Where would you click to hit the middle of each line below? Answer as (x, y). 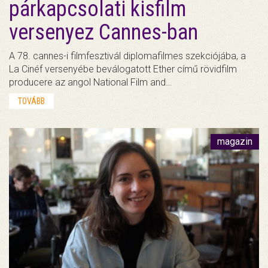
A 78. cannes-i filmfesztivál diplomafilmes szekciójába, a (127, 56)
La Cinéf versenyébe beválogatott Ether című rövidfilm (123, 69)
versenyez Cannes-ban (103, 32)
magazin (235, 141)
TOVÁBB (31, 101)
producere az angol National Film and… (90, 82)
